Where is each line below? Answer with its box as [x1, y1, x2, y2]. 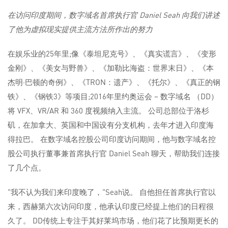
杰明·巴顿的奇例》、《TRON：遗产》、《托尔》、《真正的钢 [8, 77, 220, 88]
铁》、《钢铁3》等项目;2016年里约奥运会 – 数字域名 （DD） [8, 91, 218, 102]
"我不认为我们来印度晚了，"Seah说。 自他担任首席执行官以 [8, 187, 216, 197]
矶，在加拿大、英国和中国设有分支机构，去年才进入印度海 [8, 120, 214, 130]
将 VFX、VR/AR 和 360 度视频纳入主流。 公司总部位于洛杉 [8, 105, 209, 116]
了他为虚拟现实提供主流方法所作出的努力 [8, 24, 153, 35]
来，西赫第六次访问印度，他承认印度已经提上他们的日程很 [8, 201, 214, 212]
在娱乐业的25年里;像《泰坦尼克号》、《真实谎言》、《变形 [8, 48, 216, 59]
